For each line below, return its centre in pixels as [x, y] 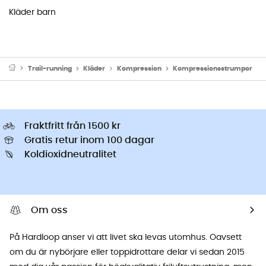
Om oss [49, 210]
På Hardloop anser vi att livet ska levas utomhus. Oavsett [126, 237]
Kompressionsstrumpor [213, 68]
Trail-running [50, 68]
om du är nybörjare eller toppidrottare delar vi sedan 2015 [127, 252]
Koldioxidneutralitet [70, 154]
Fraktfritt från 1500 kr [72, 126]
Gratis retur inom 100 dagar [89, 140]
